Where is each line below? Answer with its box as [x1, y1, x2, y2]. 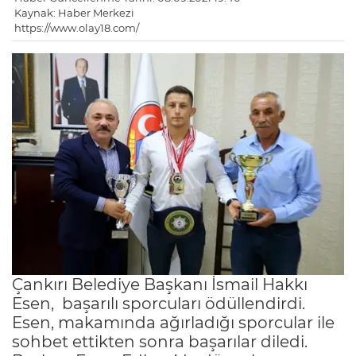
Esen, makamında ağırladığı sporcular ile [12, 312, 335, 332]
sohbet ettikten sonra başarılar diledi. [12, 331, 308, 351]
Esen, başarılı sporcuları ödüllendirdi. [12, 293, 305, 313]
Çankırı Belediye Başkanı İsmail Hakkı [12, 274, 308, 294]
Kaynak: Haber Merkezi [14, 6, 134, 20]
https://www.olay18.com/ [14, 21, 139, 35]
